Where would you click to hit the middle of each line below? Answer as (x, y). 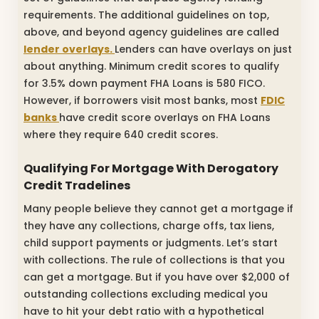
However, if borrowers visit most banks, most (142, 100)
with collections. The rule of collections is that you (154, 260)
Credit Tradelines (77, 185)
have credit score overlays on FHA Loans (165, 117)
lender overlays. (69, 49)
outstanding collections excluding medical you (146, 294)
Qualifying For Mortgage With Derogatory (151, 168)
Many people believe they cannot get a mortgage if (158, 208)
